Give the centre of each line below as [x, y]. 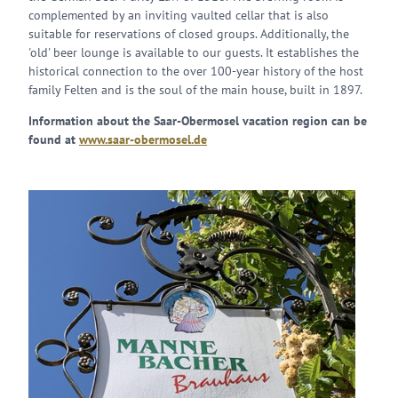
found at [54, 139]
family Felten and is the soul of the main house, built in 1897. [195, 90]
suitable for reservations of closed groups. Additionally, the [189, 34]
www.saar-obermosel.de [143, 139]
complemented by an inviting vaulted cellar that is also [179, 15]
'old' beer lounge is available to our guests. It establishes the [194, 52]
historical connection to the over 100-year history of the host [196, 71]
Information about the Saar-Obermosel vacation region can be [198, 121]
